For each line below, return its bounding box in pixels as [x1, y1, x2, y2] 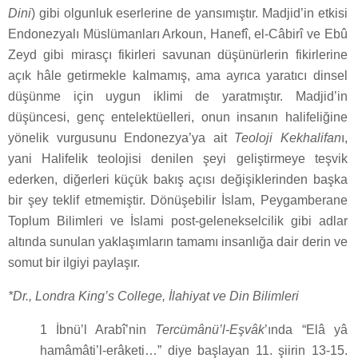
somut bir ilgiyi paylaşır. [8, 256, 140, 270]
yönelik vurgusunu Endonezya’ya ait [8, 131, 235, 145]
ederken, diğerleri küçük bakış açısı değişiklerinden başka [8, 173, 348, 187]
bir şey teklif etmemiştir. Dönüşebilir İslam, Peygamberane [8, 193, 348, 208]
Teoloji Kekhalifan [234, 131, 341, 145]
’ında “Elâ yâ [265, 323, 348, 337]
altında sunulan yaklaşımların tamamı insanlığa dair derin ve [8, 235, 348, 249]
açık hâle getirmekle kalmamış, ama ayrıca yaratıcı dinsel [8, 69, 348, 83]
